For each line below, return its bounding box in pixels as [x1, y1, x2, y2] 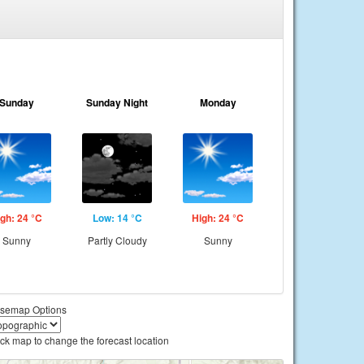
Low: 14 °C [92, 210, 142, 225]
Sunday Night [86, 95, 148, 110]
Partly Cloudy [87, 233, 147, 247]
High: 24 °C [192, 210, 244, 225]
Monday [199, 95, 236, 110]
